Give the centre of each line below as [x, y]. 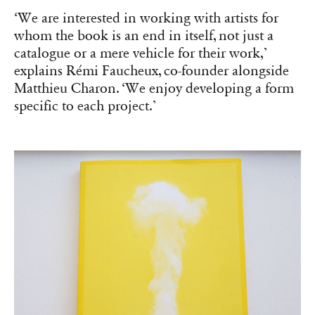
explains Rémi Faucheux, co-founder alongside [152, 71]
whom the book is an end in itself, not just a [144, 36]
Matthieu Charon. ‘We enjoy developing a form [154, 89]
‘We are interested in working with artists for [146, 19]
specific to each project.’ [85, 107]
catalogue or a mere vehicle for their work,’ [141, 54]
